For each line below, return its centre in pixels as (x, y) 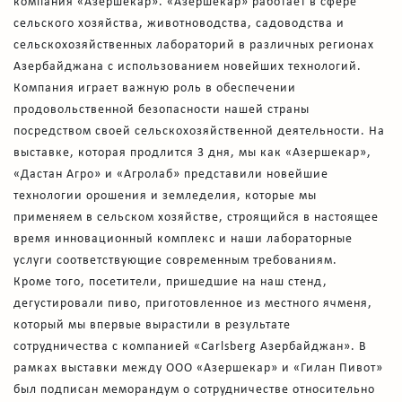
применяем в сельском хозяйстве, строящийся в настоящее (196, 217)
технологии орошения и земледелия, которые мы (165, 196)
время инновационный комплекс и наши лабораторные (183, 239)
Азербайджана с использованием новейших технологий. (188, 66)
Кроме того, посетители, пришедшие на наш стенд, (170, 282)
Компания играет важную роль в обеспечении (155, 88)
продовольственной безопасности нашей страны (162, 109)
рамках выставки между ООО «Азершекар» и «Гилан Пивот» (198, 368)
